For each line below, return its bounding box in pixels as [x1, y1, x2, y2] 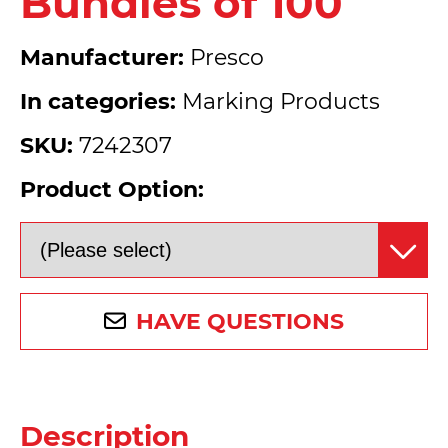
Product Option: [20, 176, 204, 203]
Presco [184, 44, 264, 71]
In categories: [20, 88, 176, 115]
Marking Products [176, 88, 380, 115]
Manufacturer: [20, 44, 184, 71]
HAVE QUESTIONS [136, 308, 344, 335]
